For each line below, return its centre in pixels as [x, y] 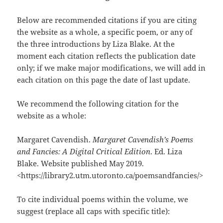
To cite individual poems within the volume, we [103, 199]
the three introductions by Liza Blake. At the [96, 44]
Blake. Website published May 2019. [81, 164]
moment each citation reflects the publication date [107, 56]
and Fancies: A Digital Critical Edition [84, 152]
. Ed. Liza [167, 152]
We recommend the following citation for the [98, 104]
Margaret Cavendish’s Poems [143, 140]
